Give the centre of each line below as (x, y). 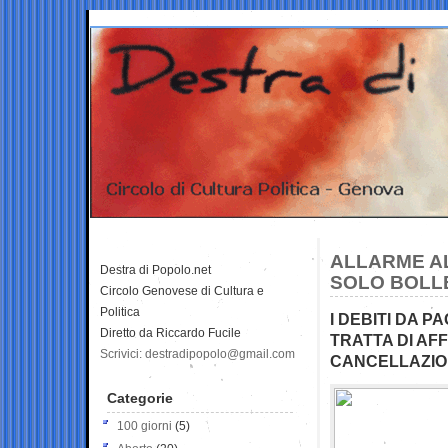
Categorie (140, 397)
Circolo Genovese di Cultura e (182, 290)
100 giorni (144, 425)
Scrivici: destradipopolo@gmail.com (197, 353)
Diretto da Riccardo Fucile (170, 332)
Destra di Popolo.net (155, 269)
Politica (120, 311)
